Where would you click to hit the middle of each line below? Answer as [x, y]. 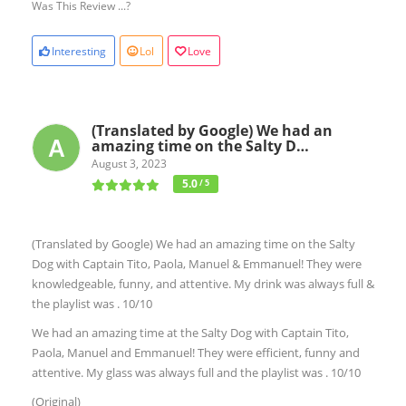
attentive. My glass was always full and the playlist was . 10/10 [196, 372]
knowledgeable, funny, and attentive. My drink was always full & [203, 283]
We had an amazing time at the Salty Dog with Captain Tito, [190, 332]
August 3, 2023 [129, 163]
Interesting [79, 51]
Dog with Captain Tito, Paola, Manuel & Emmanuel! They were [197, 263]
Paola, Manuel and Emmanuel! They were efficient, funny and [196, 352]
